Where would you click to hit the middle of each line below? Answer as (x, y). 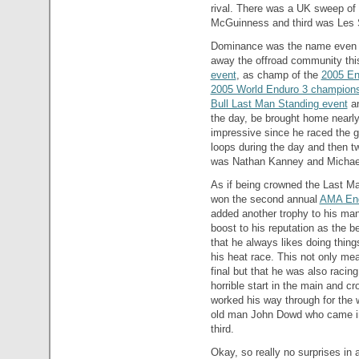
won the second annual (265, 199)
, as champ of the (278, 75)
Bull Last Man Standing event (279, 103)
